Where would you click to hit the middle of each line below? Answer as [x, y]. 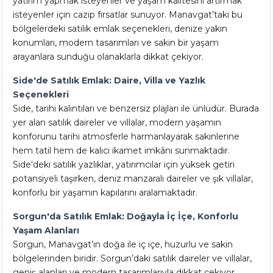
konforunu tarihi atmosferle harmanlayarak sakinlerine [126, 136]
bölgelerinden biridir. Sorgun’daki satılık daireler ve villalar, [132, 258]
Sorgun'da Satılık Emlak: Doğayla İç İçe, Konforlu [126, 216]
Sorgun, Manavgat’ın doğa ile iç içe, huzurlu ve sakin [123, 244]
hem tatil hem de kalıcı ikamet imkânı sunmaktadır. [121, 151]
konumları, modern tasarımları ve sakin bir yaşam [116, 43]
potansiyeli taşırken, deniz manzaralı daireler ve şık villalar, [133, 179]
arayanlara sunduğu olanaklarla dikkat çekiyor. [108, 57]
